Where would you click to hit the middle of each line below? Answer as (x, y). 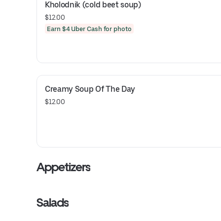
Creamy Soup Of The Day (90, 89)
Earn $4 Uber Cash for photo (89, 29)
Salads (53, 203)
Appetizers (64, 167)
